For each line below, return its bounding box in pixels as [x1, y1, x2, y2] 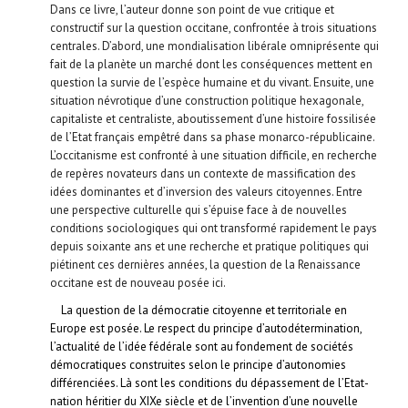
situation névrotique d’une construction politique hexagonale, [50, 92, 363, 108]
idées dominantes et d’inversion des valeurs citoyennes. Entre [50, 183, 362, 199]
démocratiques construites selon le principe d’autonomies [50, 356, 346, 372]
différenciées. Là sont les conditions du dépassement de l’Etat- [50, 374, 369, 391]
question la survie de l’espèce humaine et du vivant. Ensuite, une [50, 74, 374, 90]
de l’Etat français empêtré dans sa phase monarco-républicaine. [50, 128, 374, 145]
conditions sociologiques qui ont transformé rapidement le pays [50, 219, 377, 236]
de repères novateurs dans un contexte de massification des [50, 165, 356, 181]
